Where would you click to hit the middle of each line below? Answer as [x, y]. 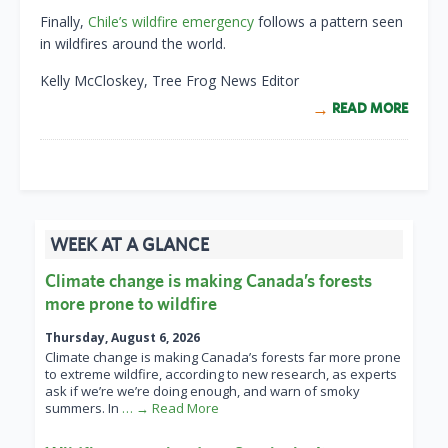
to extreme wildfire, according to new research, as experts [221, 374]
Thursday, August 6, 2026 [122, 338]
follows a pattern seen [328, 22]
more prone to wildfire [131, 304]
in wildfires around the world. [133, 44]
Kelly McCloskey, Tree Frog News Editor [169, 81]
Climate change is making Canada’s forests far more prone [223, 357]
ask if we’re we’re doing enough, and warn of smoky [202, 391]
